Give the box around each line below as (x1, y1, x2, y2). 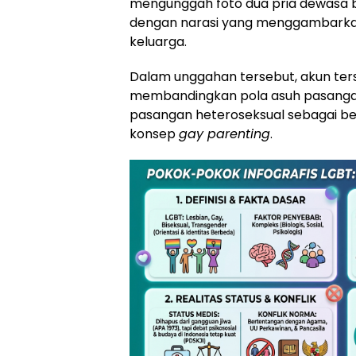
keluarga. (130, 32, 187, 51)
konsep (130, 124, 179, 143)
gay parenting (179, 124, 270, 143)
